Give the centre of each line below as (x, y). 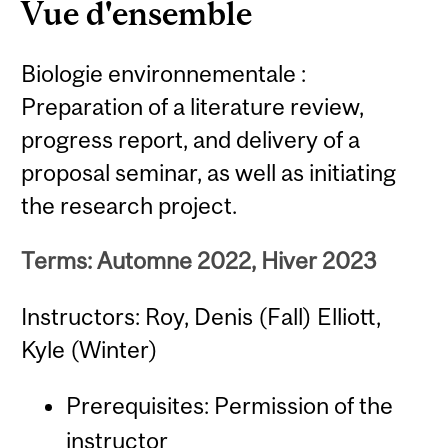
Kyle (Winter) (90, 349)
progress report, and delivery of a (191, 139)
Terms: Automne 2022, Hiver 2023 (199, 261)
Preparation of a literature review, (193, 106)
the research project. (129, 205)
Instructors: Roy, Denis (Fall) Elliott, (201, 316)
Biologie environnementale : (164, 73)
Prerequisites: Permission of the (229, 406)
